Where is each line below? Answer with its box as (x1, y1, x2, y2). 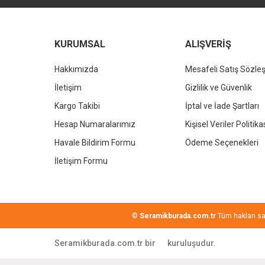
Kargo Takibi (54, 101, 100, 111)
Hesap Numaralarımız (54, 119, 135, 129)
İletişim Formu (54, 156, 108, 166)
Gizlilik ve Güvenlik (185, 83, 253, 92)
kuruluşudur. (167, 238, 216, 248)
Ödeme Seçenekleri (185, 138, 259, 147)
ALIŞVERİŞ (185, 38, 232, 50)
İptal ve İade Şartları (185, 101, 260, 111)
